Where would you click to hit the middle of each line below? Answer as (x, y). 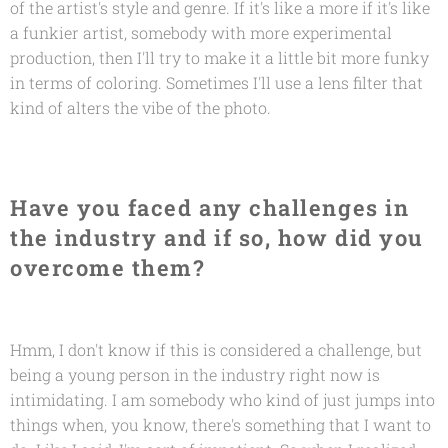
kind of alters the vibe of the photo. (140, 107)
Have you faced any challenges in (210, 207)
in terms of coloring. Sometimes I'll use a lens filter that (216, 82)
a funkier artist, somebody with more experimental (201, 32)
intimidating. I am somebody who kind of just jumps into (222, 399)
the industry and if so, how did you (217, 237)
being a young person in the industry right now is (195, 374)
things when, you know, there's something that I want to (220, 424)
